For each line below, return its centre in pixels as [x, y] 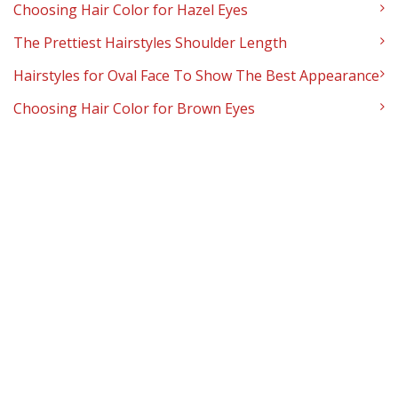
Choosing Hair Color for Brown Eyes [134, 109]
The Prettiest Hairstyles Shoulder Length [150, 43]
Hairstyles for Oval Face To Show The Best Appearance [196, 76]
